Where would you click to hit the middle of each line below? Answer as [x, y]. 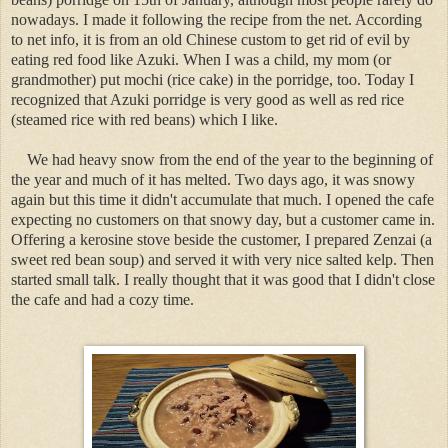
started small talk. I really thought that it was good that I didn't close [223, 280]
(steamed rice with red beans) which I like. [144, 120]
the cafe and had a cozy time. [102, 300]
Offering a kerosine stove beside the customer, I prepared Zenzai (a [221, 240]
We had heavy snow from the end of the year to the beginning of [230, 160]
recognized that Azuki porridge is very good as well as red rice [207, 100]
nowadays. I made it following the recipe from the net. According [216, 20]
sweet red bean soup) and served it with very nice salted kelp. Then [222, 260]
